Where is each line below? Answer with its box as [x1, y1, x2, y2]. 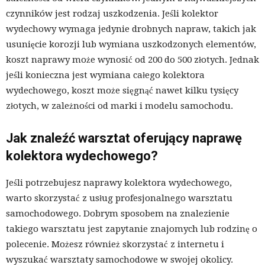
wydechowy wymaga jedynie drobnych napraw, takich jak [6, 23, 256, 34]
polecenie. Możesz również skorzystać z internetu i [6, 238, 224, 250]
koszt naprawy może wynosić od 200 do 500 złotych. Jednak [6, 54, 259, 65]
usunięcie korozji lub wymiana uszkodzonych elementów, [6, 38, 256, 50]
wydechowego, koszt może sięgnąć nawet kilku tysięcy [6, 85, 238, 96]
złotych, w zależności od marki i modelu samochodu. [6, 100, 233, 111]
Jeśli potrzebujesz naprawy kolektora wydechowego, [6, 177, 232, 188]
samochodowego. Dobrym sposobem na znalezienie [6, 208, 230, 219]
